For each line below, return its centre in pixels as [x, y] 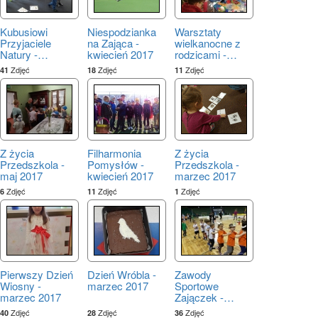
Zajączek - [199, 297]
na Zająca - [113, 43]
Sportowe [197, 285]
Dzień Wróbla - [122, 274]
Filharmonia [114, 153]
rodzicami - [201, 54]
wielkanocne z [208, 43]
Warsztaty [198, 31]
